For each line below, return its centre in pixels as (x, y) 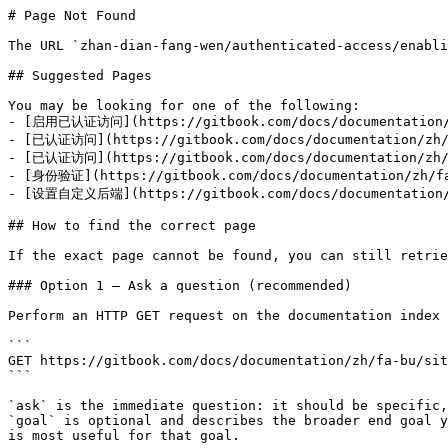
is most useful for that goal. (124, 435)
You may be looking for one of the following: (184, 105)
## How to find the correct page (132, 225)
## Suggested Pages (80, 75)
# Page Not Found (72, 15)
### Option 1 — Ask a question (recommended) (180, 285)
